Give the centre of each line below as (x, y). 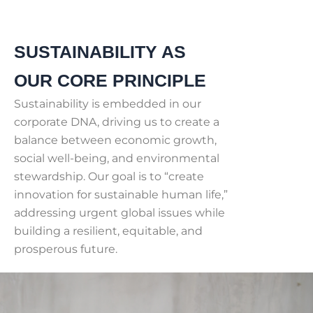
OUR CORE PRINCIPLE (110, 80)
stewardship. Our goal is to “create (109, 176)
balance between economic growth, (115, 140)
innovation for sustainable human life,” (121, 195)
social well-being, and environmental (117, 158)
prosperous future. (66, 249)
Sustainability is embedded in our (108, 104)
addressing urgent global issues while (119, 213)
